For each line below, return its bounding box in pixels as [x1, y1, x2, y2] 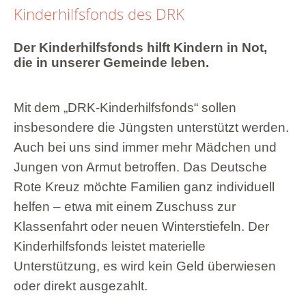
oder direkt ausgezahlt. [14, 278, 148, 293]
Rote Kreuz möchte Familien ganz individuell [14, 179, 275, 194]
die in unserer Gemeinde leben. [14, 55, 209, 70]
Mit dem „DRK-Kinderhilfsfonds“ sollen [14, 100, 236, 115]
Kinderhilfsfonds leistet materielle [14, 238, 206, 253]
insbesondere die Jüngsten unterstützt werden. [14, 120, 289, 135]
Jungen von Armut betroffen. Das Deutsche [14, 159, 267, 174]
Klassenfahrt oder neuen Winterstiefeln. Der [14, 219, 269, 234]
